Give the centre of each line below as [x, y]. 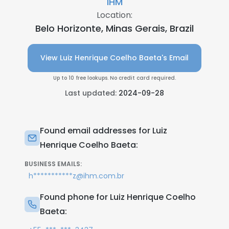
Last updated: [92, 93]
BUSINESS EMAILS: [53, 164]
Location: [114, 15]
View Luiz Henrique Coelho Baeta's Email [114, 58]
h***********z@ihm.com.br [76, 176]
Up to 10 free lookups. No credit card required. [114, 78]
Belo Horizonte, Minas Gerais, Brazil [114, 28]
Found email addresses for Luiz [104, 131]
